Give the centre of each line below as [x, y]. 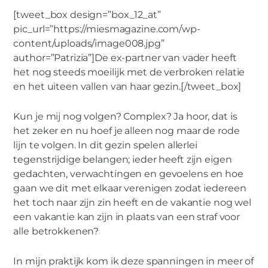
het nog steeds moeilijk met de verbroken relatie [129, 72]
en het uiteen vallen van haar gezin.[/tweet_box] [127, 86]
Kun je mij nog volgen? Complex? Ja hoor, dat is [125, 117]
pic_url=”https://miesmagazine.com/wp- [107, 29]
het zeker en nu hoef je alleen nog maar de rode [127, 131]
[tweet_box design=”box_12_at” [87, 14]
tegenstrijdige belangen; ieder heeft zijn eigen [123, 160]
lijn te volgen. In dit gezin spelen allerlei [105, 145]
